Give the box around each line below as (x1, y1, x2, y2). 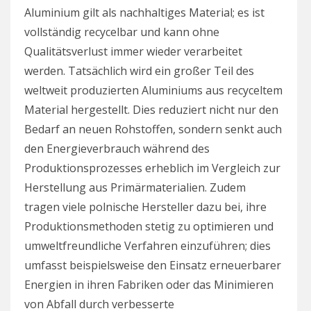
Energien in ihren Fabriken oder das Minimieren (24, 276, 274, 292)
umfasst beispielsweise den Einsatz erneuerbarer (24, 257, 281, 273)
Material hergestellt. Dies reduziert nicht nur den (24, 101, 278, 117)
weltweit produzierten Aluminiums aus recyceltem (24, 82, 283, 98)
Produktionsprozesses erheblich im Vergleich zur (24, 160, 280, 176)
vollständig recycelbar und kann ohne (24, 24, 219, 40)
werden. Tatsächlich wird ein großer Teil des (24, 62, 254, 78)
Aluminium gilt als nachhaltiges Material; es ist (24, 4, 264, 20)
